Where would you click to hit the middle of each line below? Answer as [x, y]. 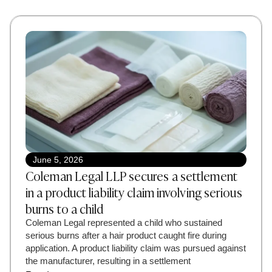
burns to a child [65, 208]
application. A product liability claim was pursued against [136, 248]
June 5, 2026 [58, 159]
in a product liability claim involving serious [134, 191]
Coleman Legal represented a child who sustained [124, 222]
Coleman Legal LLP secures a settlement [131, 175]
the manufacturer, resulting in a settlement [108, 260]
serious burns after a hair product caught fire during [126, 235]
